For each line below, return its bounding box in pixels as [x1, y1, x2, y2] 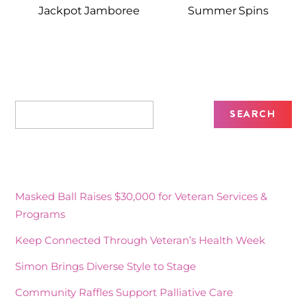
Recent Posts [15, 152, 91, 171]
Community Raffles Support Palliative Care [15, 286, 234, 299]
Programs [15, 207, 66, 221]
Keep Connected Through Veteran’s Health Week [15, 234, 266, 247]
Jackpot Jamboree [38, 4, 140, 18]
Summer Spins [187, 4, 269, 18]
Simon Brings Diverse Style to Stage [15, 260, 197, 273]
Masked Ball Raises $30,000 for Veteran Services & [15, 189, 268, 203]
